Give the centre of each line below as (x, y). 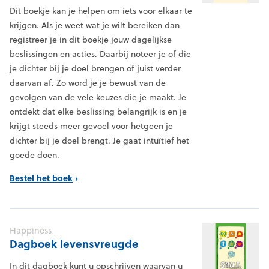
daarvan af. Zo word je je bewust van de (88, 83)
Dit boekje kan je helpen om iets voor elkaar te (101, 11)
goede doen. (35, 155)
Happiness (31, 231)
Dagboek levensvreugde (74, 244)
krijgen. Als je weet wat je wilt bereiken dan (95, 26)
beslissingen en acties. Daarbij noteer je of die (100, 54)
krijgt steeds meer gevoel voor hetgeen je (91, 126)
